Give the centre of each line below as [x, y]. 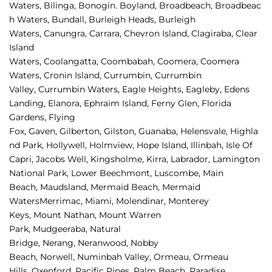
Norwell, [59, 257]
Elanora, [66, 104]
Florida [216, 104]
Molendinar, [142, 201]
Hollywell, [68, 145]
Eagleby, [205, 90]
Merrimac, [62, 201]
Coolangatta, [72, 62]
